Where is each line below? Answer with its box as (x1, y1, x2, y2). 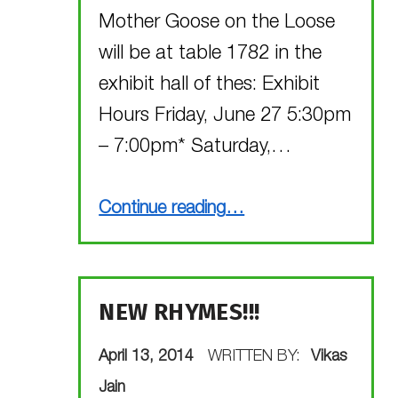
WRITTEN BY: (208, 348, 306, 365)
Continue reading (99, 200, 227, 219)
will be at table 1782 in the (99, 44, 322, 65)
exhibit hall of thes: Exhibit (99, 76, 321, 96)
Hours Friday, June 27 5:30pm (99, 107, 352, 127)
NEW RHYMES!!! (99, 298, 260, 326)
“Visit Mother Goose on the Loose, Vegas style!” (225, 191, 271, 210)
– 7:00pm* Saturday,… (99, 138, 292, 158)
